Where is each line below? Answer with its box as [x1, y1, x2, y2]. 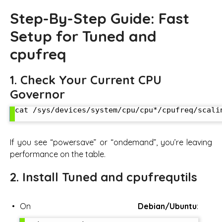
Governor [10, 86, 65, 102]
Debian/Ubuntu [138, 201, 197, 212]
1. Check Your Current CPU [10, 72, 162, 87]
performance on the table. [10, 149, 106, 160]
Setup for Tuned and [10, 26, 157, 46]
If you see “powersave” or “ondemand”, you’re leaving [10, 137, 212, 148]
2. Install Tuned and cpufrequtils [10, 169, 197, 185]
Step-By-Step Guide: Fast [10, 8, 189, 28]
